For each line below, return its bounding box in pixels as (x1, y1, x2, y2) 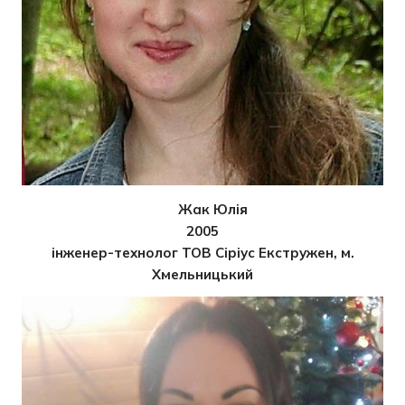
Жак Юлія (177, 201, 248, 219)
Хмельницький (152, 266, 253, 284)
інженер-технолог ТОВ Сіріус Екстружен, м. (51, 244, 354, 262)
